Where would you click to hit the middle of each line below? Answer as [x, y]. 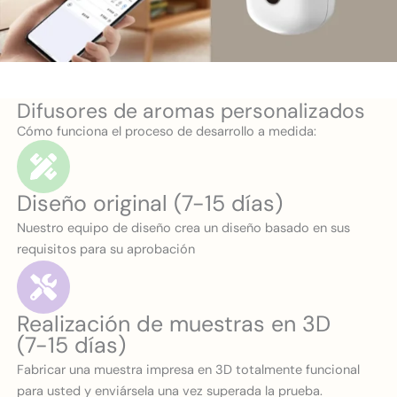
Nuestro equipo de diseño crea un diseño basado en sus [183, 229]
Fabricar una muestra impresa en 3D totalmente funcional [188, 370]
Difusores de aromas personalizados [191, 111]
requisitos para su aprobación [106, 250]
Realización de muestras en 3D [174, 324]
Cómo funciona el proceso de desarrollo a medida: [167, 132]
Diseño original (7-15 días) [150, 204]
